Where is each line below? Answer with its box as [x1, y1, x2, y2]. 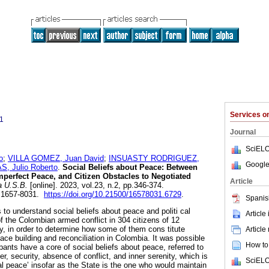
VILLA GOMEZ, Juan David [8, 154, 104, 163]
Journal [230, 128, 256, 136]
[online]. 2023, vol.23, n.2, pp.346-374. [28, 181, 164, 190]
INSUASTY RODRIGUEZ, [109, 154, 199, 163]
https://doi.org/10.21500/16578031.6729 [44, 190, 181, 199]
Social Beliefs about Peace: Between [60, 163, 198, 172]
